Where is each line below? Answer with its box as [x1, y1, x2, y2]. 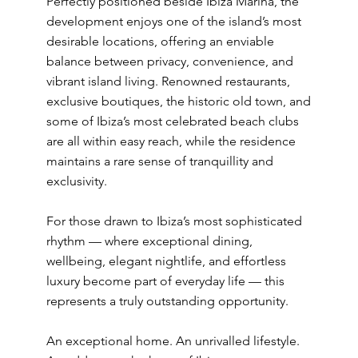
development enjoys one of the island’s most [46, 14, 301, 29]
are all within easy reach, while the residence [46, 133, 296, 149]
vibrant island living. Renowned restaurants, [46, 74, 290, 89]
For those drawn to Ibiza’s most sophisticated [46, 213, 302, 229]
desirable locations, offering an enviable [46, 34, 274, 49]
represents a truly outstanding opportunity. [46, 293, 288, 308]
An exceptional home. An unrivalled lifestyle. [46, 333, 300, 348]
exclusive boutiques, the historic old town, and [46, 93, 311, 109]
